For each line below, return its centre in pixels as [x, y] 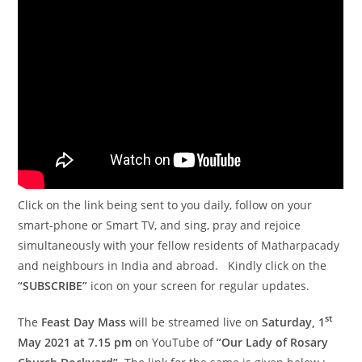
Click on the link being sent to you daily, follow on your [165, 204]
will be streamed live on [194, 322]
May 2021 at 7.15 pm [75, 342]
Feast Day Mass [84, 322]
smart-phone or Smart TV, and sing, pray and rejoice [160, 225]
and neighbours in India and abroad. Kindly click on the [173, 265]
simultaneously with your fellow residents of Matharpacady [179, 245]
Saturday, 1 [294, 322]
